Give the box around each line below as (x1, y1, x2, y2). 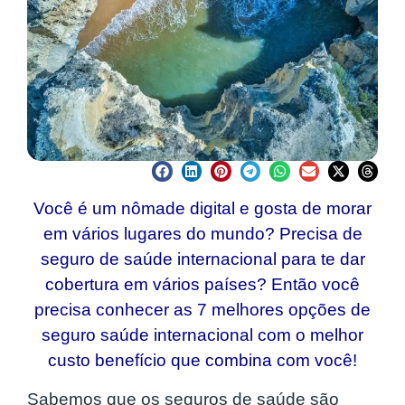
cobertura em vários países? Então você (45, 275, 360, 295)
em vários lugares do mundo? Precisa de (42, 224, 363, 244)
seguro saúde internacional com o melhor (42, 325, 363, 345)
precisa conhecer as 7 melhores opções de (34, 300, 371, 320)
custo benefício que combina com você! (48, 351, 357, 371)
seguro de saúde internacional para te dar (40, 250, 365, 269)
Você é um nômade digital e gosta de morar (33, 199, 372, 219)
